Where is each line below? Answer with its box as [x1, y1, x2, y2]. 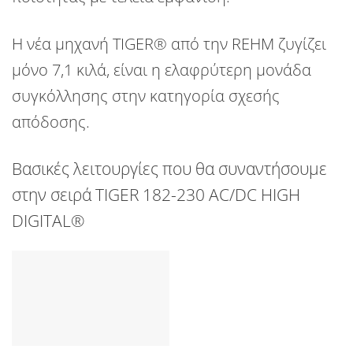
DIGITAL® [12, 210, 84, 232]
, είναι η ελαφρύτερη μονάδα [106, 59, 311, 81]
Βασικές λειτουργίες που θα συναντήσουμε [12, 158, 327, 180]
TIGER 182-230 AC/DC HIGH [91, 184, 300, 206]
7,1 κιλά [48, 59, 106, 81]
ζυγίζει [274, 33, 326, 55]
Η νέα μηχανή [12, 33, 113, 55]
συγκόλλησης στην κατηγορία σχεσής [12, 85, 280, 107]
